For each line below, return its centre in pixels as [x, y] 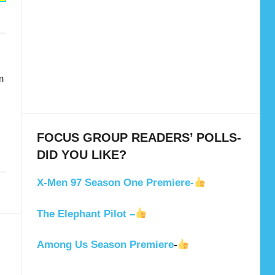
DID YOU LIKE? [81, 155]
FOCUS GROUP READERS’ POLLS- [139, 138]
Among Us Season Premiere [105, 244]
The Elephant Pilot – [86, 214]
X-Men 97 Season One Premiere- [115, 183]
